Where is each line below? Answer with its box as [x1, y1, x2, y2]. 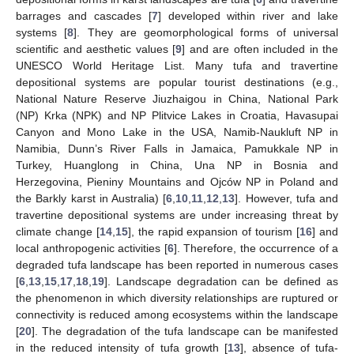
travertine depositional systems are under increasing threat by [16, 208, 338, 221]
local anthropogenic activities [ [16, 241, 168, 254]
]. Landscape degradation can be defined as [104, 274, 338, 288]
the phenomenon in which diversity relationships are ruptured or [16, 291, 338, 304]
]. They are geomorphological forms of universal [73, 25, 339, 39]
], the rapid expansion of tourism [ [127, 224, 300, 238]
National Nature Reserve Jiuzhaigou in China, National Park [16, 92, 338, 105]
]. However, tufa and [235, 191, 338, 205]
